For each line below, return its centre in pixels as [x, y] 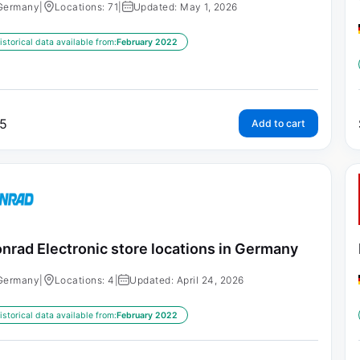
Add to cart [278, 123]
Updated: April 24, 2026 [187, 280]
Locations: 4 [84, 280]
